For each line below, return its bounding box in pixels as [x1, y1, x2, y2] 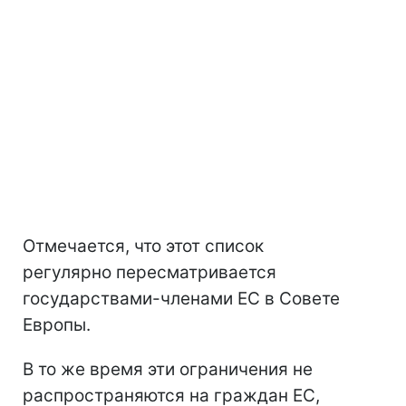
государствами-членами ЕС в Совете [23, 288, 340, 310]
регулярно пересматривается [23, 262, 276, 284]
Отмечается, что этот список [23, 236, 264, 257]
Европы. [23, 314, 91, 336]
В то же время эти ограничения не [23, 359, 313, 381]
